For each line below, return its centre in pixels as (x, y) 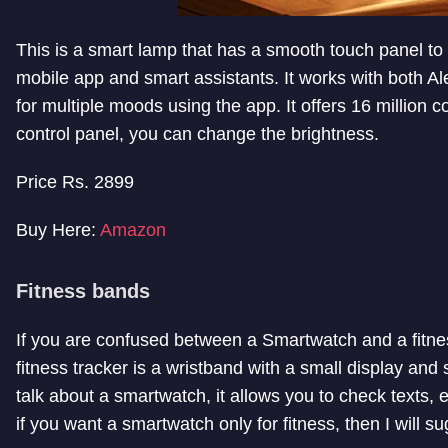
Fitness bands (83, 291)
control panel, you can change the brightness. (197, 134)
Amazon (133, 230)
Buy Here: (58, 230)
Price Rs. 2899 (75, 182)
